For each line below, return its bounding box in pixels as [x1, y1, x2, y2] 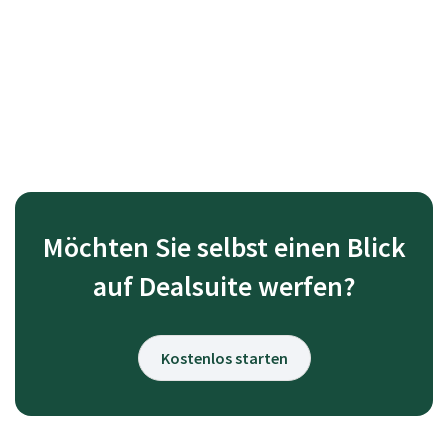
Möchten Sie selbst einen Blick [42, 228, 406, 265]
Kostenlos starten [160, 347, 288, 368]
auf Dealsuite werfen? [92, 267, 356, 304]
